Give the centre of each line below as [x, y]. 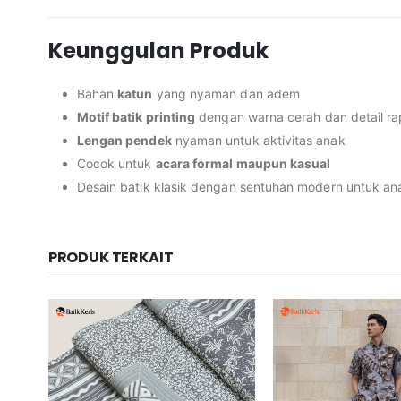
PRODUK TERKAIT [111, 258]
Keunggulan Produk [158, 51]
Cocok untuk [116, 164]
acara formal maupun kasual [243, 164]
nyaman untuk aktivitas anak [258, 141]
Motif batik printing [136, 117]
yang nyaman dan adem [226, 94]
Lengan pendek [124, 141]
